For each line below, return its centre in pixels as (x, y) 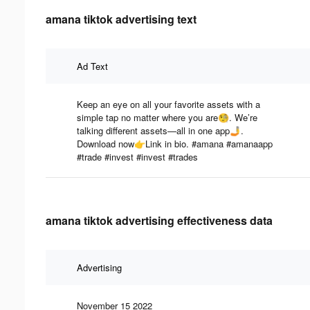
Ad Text (92, 66)
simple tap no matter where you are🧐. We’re (167, 117)
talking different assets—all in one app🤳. (160, 130)
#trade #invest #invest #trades (137, 156)
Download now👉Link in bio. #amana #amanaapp (175, 143)
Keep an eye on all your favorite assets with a (168, 104)
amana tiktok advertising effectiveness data (159, 220)
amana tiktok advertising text (121, 19)
